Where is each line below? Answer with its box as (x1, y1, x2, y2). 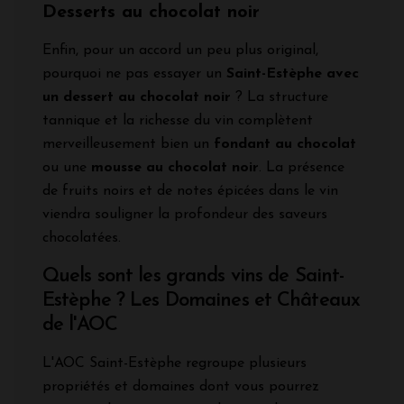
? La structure (231, 90, 328, 106)
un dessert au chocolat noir (42, 90, 231, 106)
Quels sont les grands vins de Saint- (42, 266, 344, 288)
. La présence (259, 161, 344, 176)
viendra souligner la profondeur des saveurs (42, 207, 327, 223)
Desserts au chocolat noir (42, 4, 260, 23)
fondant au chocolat (214, 137, 356, 152)
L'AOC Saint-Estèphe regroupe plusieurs (42, 356, 307, 372)
